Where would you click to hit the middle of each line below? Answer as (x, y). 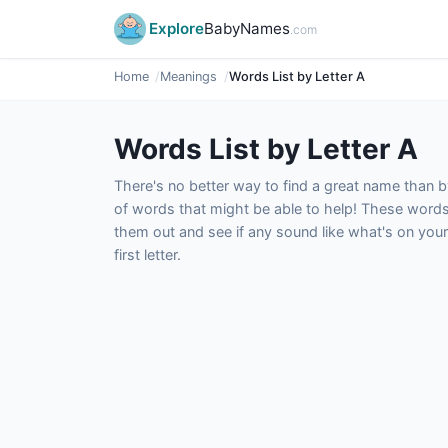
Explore (176, 28)
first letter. (147, 254)
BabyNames (247, 28)
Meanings (189, 76)
